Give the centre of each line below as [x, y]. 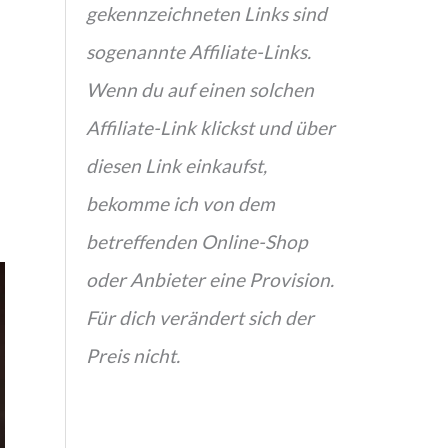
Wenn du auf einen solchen [200, 90]
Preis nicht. [133, 356]
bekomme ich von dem [180, 204]
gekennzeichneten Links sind [206, 14]
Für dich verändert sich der [200, 318]
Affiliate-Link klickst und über [210, 128]
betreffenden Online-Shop [196, 242]
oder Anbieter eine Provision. [210, 280]
